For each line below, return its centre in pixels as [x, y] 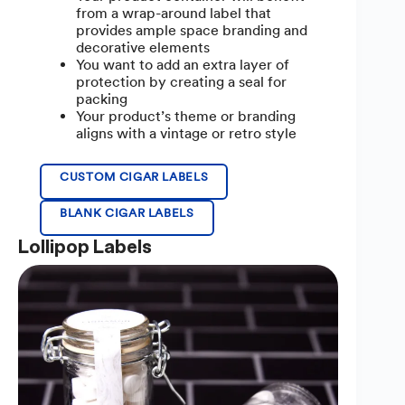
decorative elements [143, 47]
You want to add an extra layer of [183, 64]
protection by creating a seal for [181, 81]
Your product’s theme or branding [186, 116]
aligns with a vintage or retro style [186, 133]
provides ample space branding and [192, 30]
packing [102, 99]
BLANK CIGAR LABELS [127, 212]
